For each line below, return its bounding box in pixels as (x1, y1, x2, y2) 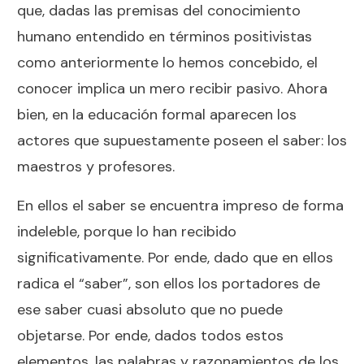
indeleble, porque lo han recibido (17, 221, 236, 241)
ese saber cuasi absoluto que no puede (17, 299, 283, 319)
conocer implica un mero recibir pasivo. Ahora (17, 78, 327, 98)
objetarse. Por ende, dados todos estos (17, 325, 284, 345)
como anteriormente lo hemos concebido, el (17, 52, 318, 72)
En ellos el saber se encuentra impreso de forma (17, 195, 344, 215)
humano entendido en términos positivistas (17, 26, 312, 46)
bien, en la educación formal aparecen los (17, 104, 297, 124)
